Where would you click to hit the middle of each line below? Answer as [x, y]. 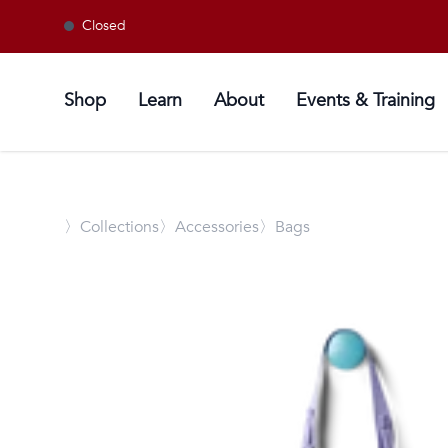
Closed [104, 25]
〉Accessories [209, 226]
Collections [119, 226]
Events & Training [365, 100]
